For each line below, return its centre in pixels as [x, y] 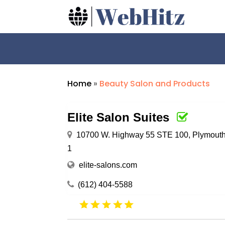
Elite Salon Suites [119, 117]
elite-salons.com [108, 165]
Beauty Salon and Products [155, 83]
